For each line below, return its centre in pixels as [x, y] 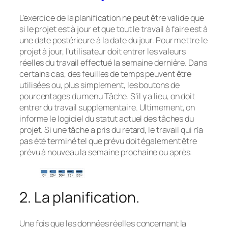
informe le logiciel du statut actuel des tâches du [107, 119]
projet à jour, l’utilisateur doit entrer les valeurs [103, 52]
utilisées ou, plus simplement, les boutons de [99, 85]
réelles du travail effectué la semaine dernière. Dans [113, 63]
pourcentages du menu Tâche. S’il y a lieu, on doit [107, 96]
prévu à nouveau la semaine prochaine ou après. [106, 152]
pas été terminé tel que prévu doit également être [108, 141]
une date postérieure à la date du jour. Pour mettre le [113, 40]
